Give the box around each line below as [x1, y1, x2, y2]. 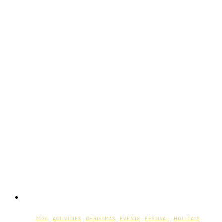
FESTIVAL [145, 215, 169, 221]
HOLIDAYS [174, 215, 200, 221]
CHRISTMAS [86, 215, 115, 221]
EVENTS [120, 215, 140, 221]
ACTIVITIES [53, 215, 81, 221]
